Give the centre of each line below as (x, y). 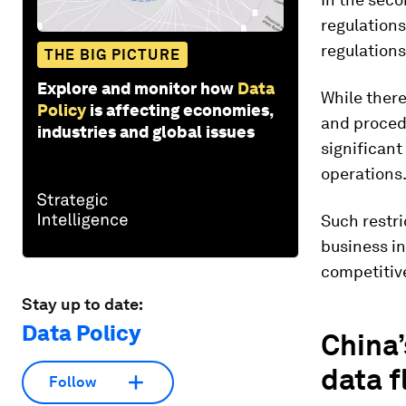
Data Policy (81, 333)
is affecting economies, (181, 110)
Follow (72, 382)
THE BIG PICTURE (112, 54)
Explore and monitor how (135, 88)
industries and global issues (146, 131)
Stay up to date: (82, 304)
